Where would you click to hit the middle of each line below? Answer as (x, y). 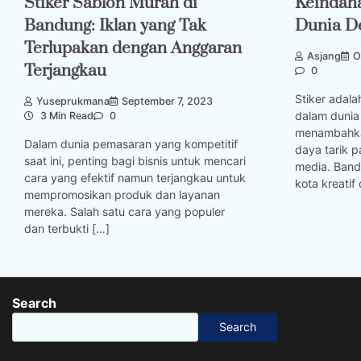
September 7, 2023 (167, 102)
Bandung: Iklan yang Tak (115, 25)
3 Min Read (66, 116)
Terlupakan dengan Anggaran (133, 48)
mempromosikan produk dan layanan (122, 194)
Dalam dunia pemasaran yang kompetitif (131, 143)
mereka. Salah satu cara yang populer (124, 211)
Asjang (324, 56)
